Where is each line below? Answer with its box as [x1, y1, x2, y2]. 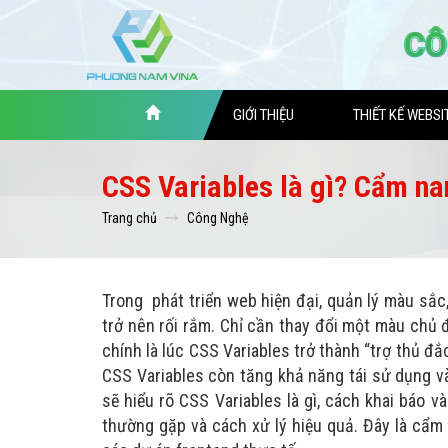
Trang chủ [102, 210, 157, 226]
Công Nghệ [187, 210, 249, 226]
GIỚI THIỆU [233, 106, 295, 124]
